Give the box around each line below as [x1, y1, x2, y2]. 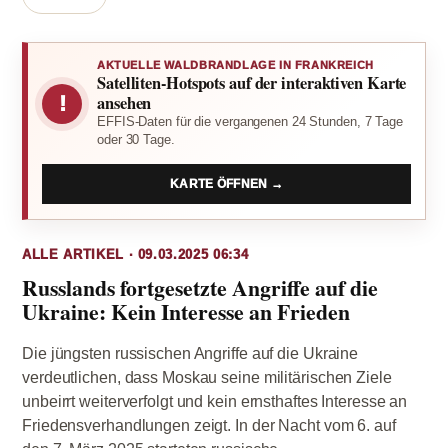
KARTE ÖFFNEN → [169, 178, 284, 190]
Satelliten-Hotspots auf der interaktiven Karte [97, 71, 407, 95]
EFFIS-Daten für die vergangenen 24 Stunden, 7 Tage [97, 114, 403, 129]
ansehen [97, 91, 152, 115]
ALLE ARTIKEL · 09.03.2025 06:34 [22, 247, 249, 262]
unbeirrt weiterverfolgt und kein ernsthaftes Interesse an [22, 393, 408, 410]
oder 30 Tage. [97, 132, 175, 147]
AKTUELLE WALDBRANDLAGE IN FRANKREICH [97, 59, 374, 71]
